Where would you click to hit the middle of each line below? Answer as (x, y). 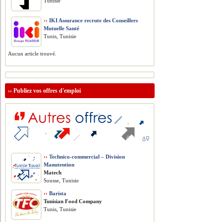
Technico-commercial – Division (86, 157)
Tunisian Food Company (73, 201)
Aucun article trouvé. (32, 54)
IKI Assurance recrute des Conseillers (93, 20)
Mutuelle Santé (62, 28)
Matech (53, 172)
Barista (57, 193)
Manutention (59, 165)
